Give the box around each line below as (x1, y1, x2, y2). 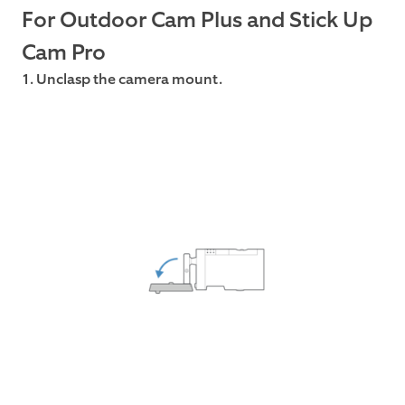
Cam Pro (22, 37, 106, 67)
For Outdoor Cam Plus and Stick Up (22, 5, 372, 34)
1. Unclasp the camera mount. (22, 69, 222, 89)
